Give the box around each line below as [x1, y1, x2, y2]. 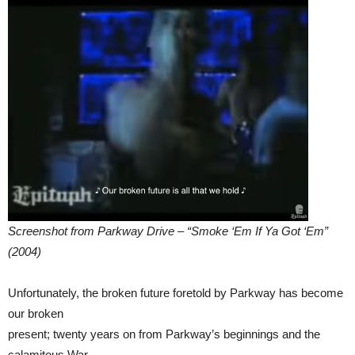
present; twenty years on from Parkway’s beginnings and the [8, 326, 320, 341]
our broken [8, 306, 63, 320]
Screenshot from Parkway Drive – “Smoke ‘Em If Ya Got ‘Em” [8, 223, 328, 238]
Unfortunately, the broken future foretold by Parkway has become [8, 285, 343, 300]
